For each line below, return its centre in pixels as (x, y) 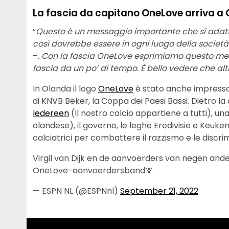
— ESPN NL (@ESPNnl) (76, 191)
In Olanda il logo (65, 88)
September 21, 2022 (159, 191)
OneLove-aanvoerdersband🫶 (93, 170)
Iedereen (51, 113)
